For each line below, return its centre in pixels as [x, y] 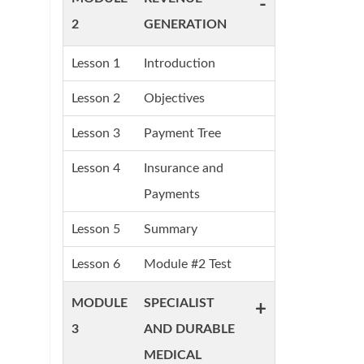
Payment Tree [182, 133]
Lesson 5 [96, 229]
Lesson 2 [96, 98]
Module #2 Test [188, 264]
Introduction [180, 63]
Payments [172, 194]
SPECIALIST [179, 303]
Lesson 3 [96, 133]
